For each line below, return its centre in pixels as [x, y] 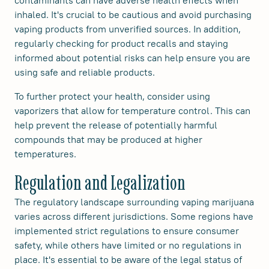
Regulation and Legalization [100, 183]
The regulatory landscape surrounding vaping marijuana [134, 202]
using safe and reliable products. [85, 72]
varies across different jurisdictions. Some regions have [134, 216]
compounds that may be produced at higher [108, 140]
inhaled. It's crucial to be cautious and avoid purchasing [133, 15]
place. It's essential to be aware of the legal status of [128, 260]
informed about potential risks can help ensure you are [132, 58]
